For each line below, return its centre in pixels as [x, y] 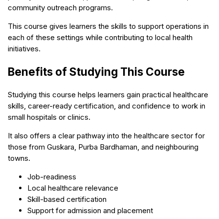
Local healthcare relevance [73, 188]
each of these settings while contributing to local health [100, 37]
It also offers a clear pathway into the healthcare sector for [106, 136]
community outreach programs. [60, 7]
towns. [19, 158]
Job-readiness [52, 177]
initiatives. [24, 48]
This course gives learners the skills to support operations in [108, 26]
